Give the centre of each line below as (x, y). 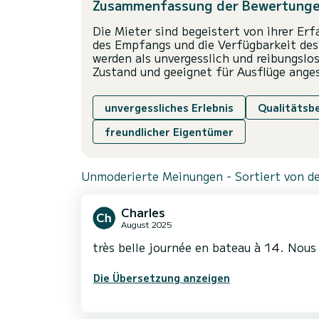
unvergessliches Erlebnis (169, 108)
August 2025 (147, 224)
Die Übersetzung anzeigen (162, 278)
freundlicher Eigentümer (169, 132)
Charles (143, 213)
